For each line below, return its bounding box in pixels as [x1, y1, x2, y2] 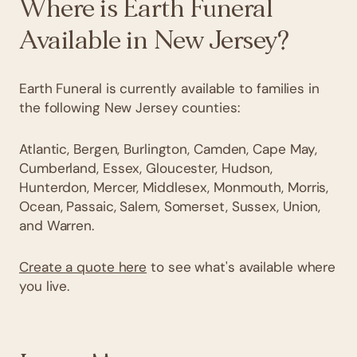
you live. [19, 277, 70, 295]
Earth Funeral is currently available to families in [19, 79, 320, 97]
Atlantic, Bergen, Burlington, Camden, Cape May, [19, 139, 318, 158]
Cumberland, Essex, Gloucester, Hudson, [19, 159, 273, 177]
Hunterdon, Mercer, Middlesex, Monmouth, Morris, [19, 178, 329, 196]
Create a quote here [19, 257, 147, 276]
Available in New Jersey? [19, 26, 289, 54]
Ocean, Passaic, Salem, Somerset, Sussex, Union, [19, 197, 321, 215]
